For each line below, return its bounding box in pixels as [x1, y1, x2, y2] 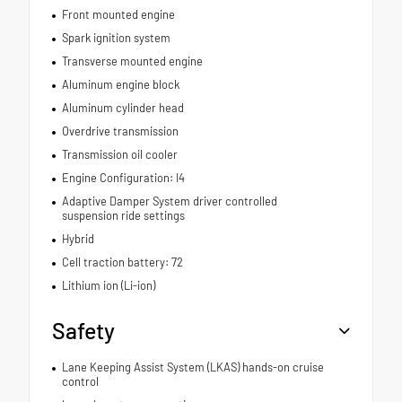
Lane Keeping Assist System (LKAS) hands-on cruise [61, 359, 324, 374]
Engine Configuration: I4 [61, 170, 185, 185]
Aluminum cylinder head [61, 100, 184, 115]
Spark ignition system [61, 30, 170, 45]
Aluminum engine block [61, 76, 179, 92]
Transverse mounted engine [61, 53, 203, 68]
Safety [52, 316, 115, 344]
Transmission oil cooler [61, 146, 178, 162]
